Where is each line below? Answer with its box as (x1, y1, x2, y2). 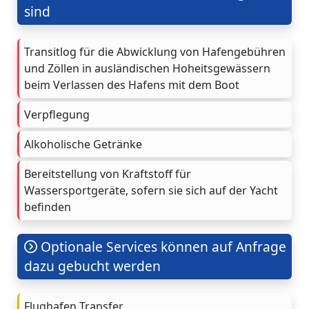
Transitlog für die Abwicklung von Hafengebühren (24, 43, 286, 59)
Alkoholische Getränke (24, 136, 142, 152)
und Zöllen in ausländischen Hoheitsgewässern (24, 60, 270, 76)
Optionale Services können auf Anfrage (37, 237, 287, 256)
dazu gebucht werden (24, 256, 161, 275)
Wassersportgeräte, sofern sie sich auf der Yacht (24, 182, 278, 198)
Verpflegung (24, 106, 90, 122)
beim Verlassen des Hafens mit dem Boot (24, 77, 239, 92)
